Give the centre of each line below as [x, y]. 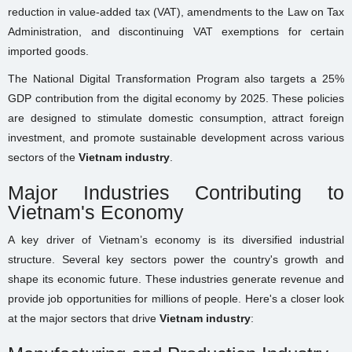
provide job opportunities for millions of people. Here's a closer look [176, 299]
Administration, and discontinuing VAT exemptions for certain [176, 32]
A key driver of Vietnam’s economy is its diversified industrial [176, 240]
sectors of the [43, 158]
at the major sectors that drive [84, 319]
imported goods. [48, 51]
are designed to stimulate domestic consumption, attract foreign [176, 118]
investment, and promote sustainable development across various [176, 138]
